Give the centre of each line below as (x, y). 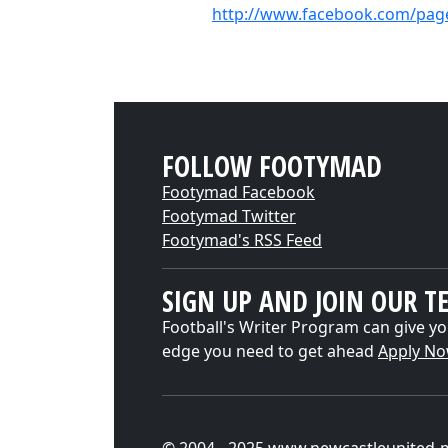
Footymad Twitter (229, 216)
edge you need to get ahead (270, 351)
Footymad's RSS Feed (242, 240)
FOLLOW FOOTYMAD (272, 166)
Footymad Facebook (238, 192)
